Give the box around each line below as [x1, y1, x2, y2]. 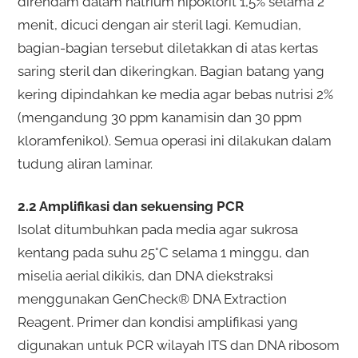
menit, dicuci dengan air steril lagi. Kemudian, [17, 16, 301, 33]
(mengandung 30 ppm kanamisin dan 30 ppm [17, 109, 302, 125]
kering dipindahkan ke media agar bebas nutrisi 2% [17, 86, 333, 102]
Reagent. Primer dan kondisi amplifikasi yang [17, 313, 298, 330]
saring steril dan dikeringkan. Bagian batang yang [17, 62, 324, 79]
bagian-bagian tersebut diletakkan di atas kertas [17, 39, 318, 56]
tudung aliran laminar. [17, 155, 153, 172]
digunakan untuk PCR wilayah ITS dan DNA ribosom [17, 336, 340, 353]
